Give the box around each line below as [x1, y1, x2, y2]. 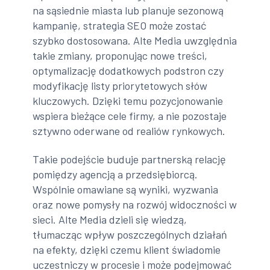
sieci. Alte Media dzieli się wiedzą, [33, 213, 187, 227]
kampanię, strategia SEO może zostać [33, 18, 207, 32]
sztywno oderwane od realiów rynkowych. [33, 124, 226, 137]
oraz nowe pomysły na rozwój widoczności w [33, 198, 237, 212]
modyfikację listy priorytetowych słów [33, 78, 208, 92]
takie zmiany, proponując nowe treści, [33, 48, 208, 62]
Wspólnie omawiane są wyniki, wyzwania [33, 183, 219, 196]
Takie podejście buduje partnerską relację [33, 152, 227, 166]
